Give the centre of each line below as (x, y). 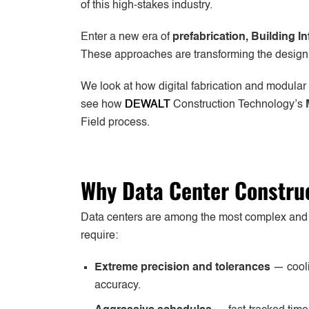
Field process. (115, 122)
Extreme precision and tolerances (182, 267)
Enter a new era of (127, 37)
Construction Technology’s (238, 104)
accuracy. (118, 285)
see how (103, 104)
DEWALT (148, 104)
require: (99, 236)
